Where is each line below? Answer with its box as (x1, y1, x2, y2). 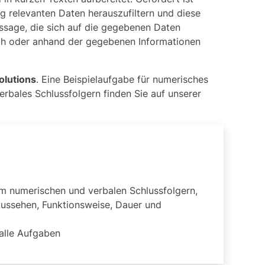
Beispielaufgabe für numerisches (63, 73, 208, 85)
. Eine (36, 73, 63, 85)
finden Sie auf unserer (101, 87, 201, 99)
